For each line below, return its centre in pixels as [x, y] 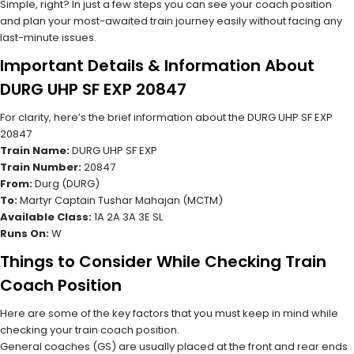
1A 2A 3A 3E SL [127, 217]
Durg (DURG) [66, 184]
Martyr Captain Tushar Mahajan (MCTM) [120, 200]
